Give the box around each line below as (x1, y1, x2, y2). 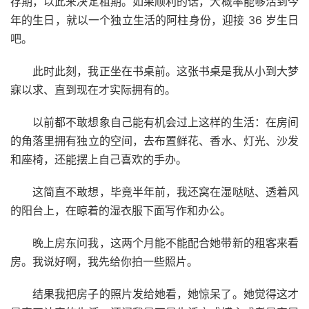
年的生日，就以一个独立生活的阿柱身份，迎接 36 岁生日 (10, 12, 299, 27)
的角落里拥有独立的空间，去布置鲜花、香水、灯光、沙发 (10, 133, 299, 148)
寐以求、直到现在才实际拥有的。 (10, 82, 176, 97)
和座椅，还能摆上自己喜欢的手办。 (10, 152, 187, 166)
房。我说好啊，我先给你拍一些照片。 (10, 254, 198, 268)
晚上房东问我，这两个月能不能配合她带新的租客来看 (32, 235, 299, 250)
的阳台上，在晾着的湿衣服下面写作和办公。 (10, 203, 231, 217)
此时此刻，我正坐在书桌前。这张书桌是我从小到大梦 (32, 63, 299, 78)
